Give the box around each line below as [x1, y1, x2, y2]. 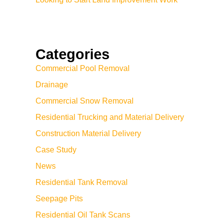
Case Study [36, 146, 76, 154]
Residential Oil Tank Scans [36, 211, 130, 219]
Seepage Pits [36, 194, 83, 203]
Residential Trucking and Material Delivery [36, 113, 184, 121]
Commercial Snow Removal [36, 97, 134, 105]
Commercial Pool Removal [36, 64, 130, 73]
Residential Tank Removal [36, 178, 128, 186]
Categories [36, 46, 110, 62]
